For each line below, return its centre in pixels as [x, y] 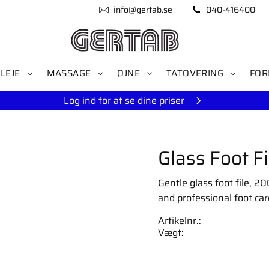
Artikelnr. [178, 220]
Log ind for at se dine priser [124, 101]
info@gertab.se [143, 10]
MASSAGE [69, 73]
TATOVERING [195, 73]
